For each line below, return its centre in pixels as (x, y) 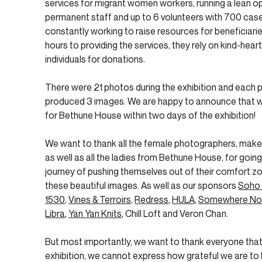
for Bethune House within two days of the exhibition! (151, 115)
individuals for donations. (95, 59)
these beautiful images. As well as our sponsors (142, 185)
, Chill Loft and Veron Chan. (175, 213)
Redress (152, 199)
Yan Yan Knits (95, 213)
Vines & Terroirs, (101, 199)
